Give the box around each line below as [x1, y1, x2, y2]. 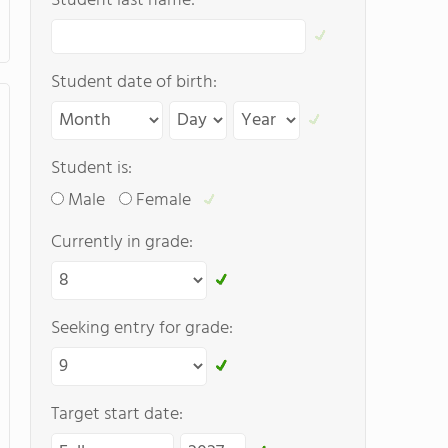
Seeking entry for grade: [51, 314, 233, 343]
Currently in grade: [51, 228, 193, 257]
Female [136, 186, 191, 215]
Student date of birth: [51, 68, 217, 97]
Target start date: [51, 400, 183, 429]
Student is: [51, 154, 132, 183]
